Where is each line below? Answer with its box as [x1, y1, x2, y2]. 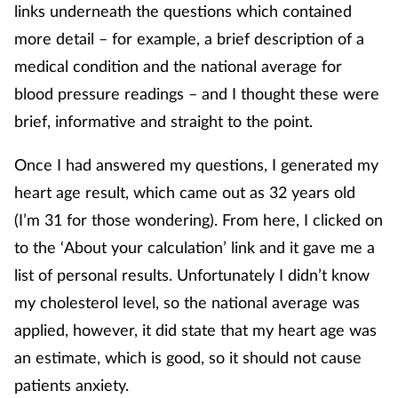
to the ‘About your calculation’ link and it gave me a [14, 236, 375, 257]
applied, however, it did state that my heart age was [14, 319, 377, 339]
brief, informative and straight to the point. [14, 110, 313, 131]
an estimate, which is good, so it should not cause [14, 346, 362, 367]
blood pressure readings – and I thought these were [14, 83, 379, 103]
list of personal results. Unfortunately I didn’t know [14, 264, 370, 284]
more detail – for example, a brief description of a [14, 28, 364, 48]
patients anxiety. [14, 374, 133, 394]
